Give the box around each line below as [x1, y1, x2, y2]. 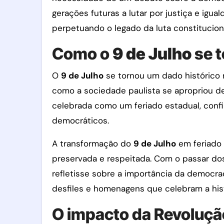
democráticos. [52, 115, 109, 126]
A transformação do [52, 138, 133, 149]
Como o [52, 44, 112, 63]
